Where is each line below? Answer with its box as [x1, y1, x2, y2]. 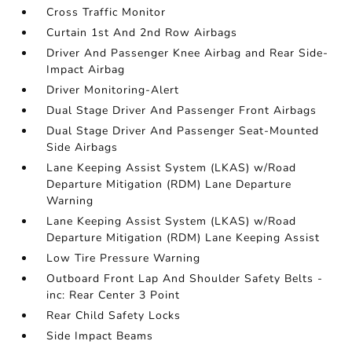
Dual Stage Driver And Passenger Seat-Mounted [46, 123, 320, 138]
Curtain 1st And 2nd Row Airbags [46, 25, 238, 40]
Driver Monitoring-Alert [46, 82, 180, 97]
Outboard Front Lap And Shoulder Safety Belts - [46, 271, 324, 286]
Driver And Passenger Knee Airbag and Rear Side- [46, 46, 329, 60]
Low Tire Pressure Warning [46, 251, 201, 266]
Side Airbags [46, 140, 119, 155]
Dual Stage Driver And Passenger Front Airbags [46, 103, 317, 118]
